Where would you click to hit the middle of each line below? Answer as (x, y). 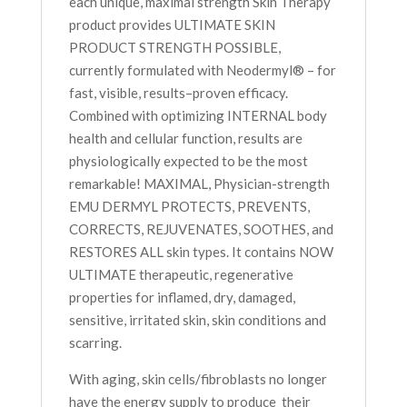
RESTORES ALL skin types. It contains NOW (201, 252)
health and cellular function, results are (185, 139)
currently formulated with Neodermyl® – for (202, 70)
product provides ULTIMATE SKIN (172, 25)
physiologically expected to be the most (188, 161)
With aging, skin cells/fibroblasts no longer (198, 379)
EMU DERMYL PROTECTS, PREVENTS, (189, 207)
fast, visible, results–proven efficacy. (178, 93)
